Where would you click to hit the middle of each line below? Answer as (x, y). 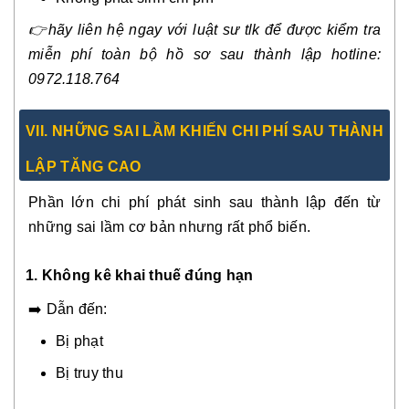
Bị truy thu (89, 373)
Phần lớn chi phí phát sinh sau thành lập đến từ (204, 203)
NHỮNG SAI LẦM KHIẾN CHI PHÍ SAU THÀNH (215, 131)
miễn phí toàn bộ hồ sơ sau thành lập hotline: (204, 55)
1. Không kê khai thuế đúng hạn (140, 276)
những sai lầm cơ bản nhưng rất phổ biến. (169, 227)
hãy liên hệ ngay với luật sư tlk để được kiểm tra (215, 30)
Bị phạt (79, 341)
